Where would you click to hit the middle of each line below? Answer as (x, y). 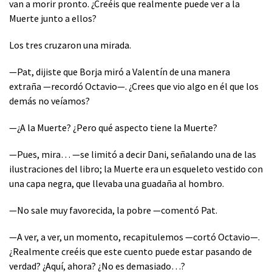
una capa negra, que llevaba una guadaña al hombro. (117, 183)
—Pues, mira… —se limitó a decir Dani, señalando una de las (133, 154)
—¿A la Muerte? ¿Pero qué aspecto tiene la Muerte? (113, 127)
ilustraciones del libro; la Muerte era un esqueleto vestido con (136, 168)
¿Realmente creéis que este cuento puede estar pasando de (131, 251)
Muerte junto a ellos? (53, 18)
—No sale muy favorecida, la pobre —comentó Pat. (113, 210)
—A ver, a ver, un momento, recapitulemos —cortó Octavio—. (134, 236)
